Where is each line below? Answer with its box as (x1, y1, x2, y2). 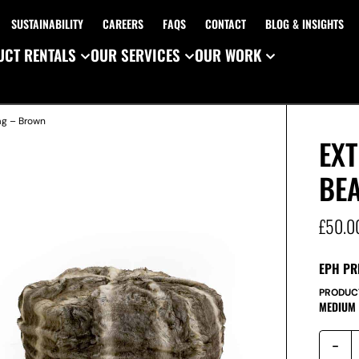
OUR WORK (195, 43, 261, 66)
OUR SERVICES (91, 43, 180, 66)
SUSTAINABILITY (10, 15, 83, 32)
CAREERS (102, 15, 143, 32)
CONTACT (204, 15, 246, 32)
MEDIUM (319, 298, 357, 315)
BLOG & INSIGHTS (264, 15, 344, 32)
